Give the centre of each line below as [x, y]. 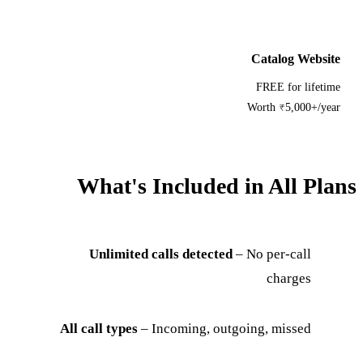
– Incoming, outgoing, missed [225, 328]
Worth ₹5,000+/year [295, 107]
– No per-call [273, 254]
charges [290, 278]
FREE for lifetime [299, 87]
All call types [100, 328]
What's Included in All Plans [218, 186]
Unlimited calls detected [162, 254]
